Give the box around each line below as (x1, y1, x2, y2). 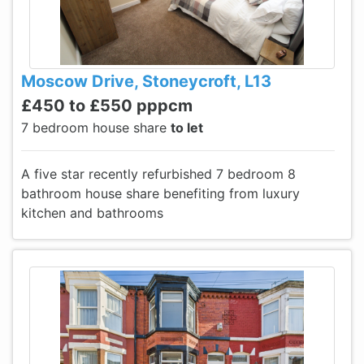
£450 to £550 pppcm (21, 96, 193, 115)
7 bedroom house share (21, 119, 171, 136)
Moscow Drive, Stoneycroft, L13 (21, 71, 271, 91)
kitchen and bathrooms (21, 205, 163, 221)
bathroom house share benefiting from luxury (21, 185, 300, 201)
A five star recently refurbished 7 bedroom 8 (21, 166, 296, 182)
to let (171, 119, 203, 136)
